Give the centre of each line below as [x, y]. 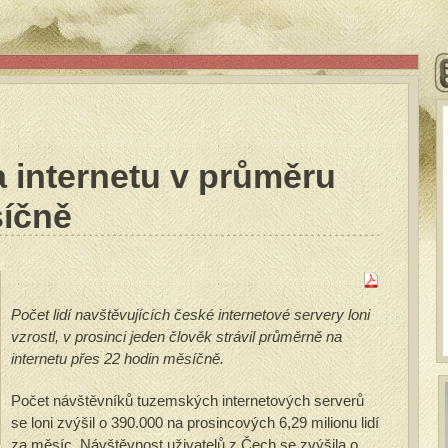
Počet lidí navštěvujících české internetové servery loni [190, 314]
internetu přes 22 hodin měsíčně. [117, 358]
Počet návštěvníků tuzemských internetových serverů [187, 400]
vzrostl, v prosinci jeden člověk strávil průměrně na [176, 336]
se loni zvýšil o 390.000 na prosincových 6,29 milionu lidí [195, 422]
